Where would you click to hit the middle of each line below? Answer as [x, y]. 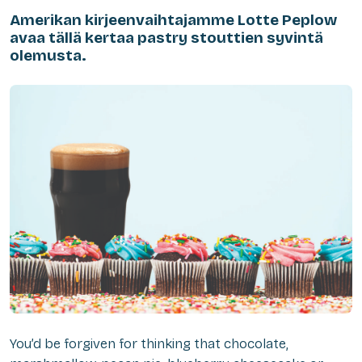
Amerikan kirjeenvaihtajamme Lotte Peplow [173, 20]
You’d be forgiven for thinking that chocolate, [149, 344]
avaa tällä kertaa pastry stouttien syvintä [166, 38]
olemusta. [48, 56]
